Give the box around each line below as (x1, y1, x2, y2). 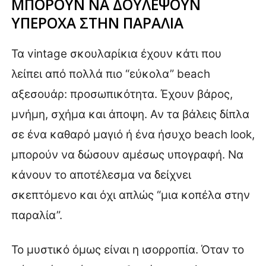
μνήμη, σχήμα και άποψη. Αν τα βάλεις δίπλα (11, 107, 249, 121)
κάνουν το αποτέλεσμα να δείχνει (11, 167, 191, 182)
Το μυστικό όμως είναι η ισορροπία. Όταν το (11, 242, 244, 256)
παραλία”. (11, 208, 62, 222)
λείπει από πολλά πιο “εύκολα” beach (11, 66, 210, 81)
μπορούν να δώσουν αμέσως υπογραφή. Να (11, 147, 243, 161)
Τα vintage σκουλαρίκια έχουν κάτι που (11, 46, 221, 61)
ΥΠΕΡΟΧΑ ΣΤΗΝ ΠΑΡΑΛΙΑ (11, 12, 183, 33)
